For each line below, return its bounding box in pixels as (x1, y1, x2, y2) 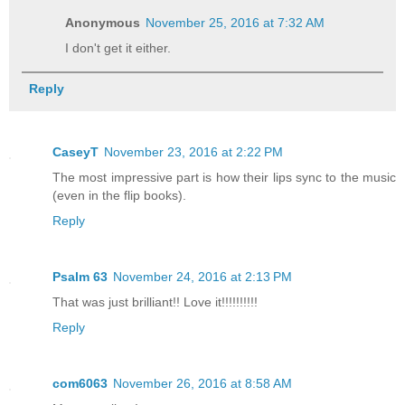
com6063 (52, 376, 108, 391)
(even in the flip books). (52, 188, 186, 203)
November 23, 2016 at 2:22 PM (104, 145, 283, 160)
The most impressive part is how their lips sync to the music (52, 170, 396, 185)
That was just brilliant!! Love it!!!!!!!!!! (52, 295, 258, 310)
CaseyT (52, 145, 99, 160)
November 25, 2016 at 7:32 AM (146, 15, 325, 31)
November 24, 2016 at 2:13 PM (113, 269, 292, 285)
